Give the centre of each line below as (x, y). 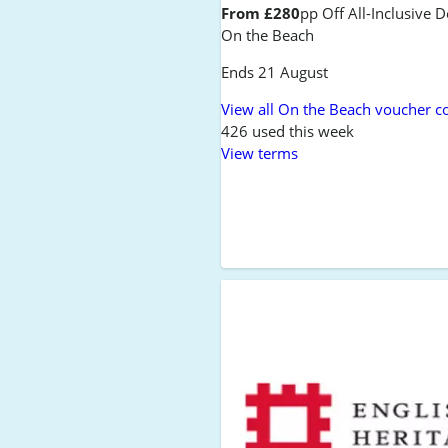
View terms (260, 153)
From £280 (261, 13)
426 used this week (288, 131)
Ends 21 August (275, 72)
